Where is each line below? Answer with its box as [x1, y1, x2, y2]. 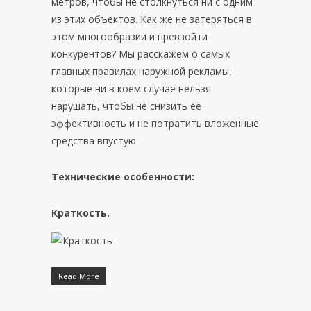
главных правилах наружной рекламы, [51, 65, 232, 78]
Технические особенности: [51, 170, 194, 183]
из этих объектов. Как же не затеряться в [51, 12, 252, 26]
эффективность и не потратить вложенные [51, 117, 259, 130]
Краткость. [51, 206, 110, 219]
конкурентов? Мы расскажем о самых [51, 47, 230, 60]
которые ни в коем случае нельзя [51, 82, 211, 95]
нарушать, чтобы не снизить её [51, 99, 201, 112]
